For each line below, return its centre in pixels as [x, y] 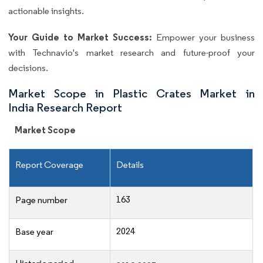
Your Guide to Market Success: [82, 37]
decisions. [28, 68]
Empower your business [205, 38]
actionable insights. [46, 11]
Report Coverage [49, 165]
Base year [34, 232]
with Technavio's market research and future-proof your [131, 53]
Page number [41, 200]
